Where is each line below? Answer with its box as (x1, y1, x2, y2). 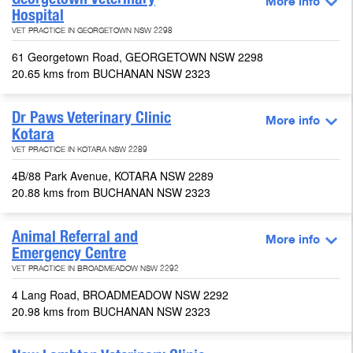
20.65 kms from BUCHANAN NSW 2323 (12, 65, 210, 82)
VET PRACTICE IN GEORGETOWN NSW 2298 (12, 25, 173, 39)
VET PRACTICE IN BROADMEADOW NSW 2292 (12, 263, 179, 277)
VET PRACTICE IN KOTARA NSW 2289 (12, 144, 147, 158)
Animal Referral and (12, 227, 138, 247)
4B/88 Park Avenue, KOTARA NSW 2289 (12, 168, 217, 184)
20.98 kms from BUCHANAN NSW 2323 (12, 303, 210, 320)
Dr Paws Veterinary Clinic (12, 108, 171, 128)
